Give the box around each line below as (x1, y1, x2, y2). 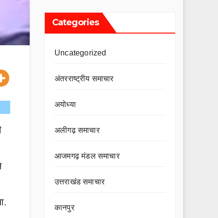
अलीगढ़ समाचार (54, 126, 100, 134)
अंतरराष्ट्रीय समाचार (54, 74, 114, 83)
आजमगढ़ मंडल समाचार (54, 152, 120, 160)
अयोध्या (54, 100, 76, 109)
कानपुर (54, 203, 74, 212)
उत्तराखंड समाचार (54, 178, 105, 186)
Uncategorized (54, 49, 107, 57)
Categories (52, 17, 99, 28)
